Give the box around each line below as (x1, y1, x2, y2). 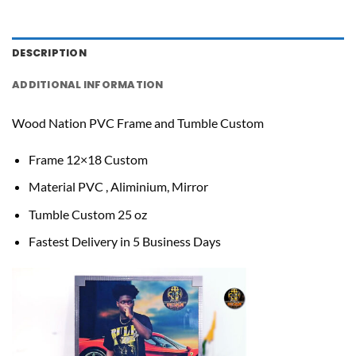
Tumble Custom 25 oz (28, 206, 147, 222)
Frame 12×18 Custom (28, 151, 148, 167)
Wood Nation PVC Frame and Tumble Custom (12, 115, 264, 131)
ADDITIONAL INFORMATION (12, 77, 164, 91)
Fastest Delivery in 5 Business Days (28, 234, 221, 250)
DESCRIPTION (12, 45, 87, 60)
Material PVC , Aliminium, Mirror (28, 179, 208, 195)
